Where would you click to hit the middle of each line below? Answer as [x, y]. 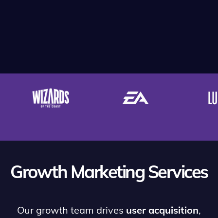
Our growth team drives [72, 210]
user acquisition [162, 210]
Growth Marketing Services [109, 172]
